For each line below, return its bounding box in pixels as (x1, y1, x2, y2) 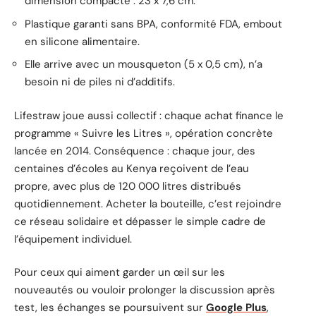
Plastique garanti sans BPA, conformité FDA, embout (25, 16, 282, 31)
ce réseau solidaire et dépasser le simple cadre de (14, 214, 266, 229)
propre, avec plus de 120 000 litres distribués (14, 178, 241, 193)
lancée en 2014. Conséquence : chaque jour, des (14, 143, 255, 158)
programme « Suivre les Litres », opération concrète (14, 126, 273, 140)
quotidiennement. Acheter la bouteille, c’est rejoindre (14, 196, 281, 211)
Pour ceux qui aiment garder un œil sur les (14, 265, 225, 280)
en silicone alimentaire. (25, 34, 140, 49)
